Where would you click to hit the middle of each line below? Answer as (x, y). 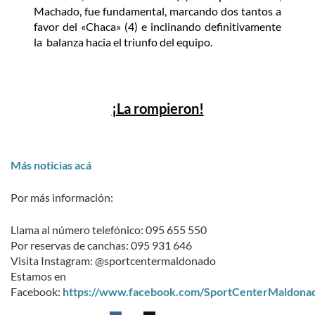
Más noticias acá (51, 165)
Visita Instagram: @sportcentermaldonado (113, 261)
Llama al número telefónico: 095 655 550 (109, 230)
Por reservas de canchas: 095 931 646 (101, 245)
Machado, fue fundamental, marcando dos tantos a (157, 11)
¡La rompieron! (157, 109)
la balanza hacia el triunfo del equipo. (123, 42)
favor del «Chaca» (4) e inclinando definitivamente (157, 27)
